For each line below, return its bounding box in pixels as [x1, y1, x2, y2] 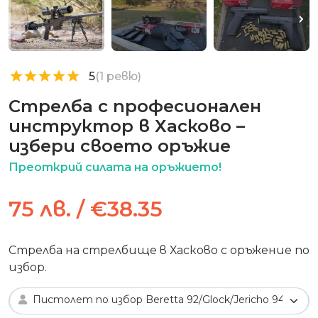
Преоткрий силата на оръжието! [9, 160, 221, 174]
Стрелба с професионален [9, 95, 261, 116]
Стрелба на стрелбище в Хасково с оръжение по [9, 243, 309, 257]
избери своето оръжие [9, 135, 231, 156]
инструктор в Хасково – [9, 115, 245, 136]
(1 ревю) [95, 69, 141, 83]
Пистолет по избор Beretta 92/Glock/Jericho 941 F [33, 292, 298, 306]
